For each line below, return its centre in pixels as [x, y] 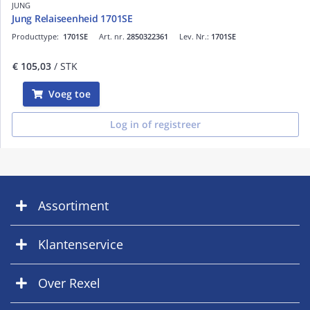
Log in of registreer [155, 124]
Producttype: [37, 36]
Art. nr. [113, 36]
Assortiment [73, 205]
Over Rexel [69, 283]
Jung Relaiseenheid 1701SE [72, 18]
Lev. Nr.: [195, 36]
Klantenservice [81, 244]
